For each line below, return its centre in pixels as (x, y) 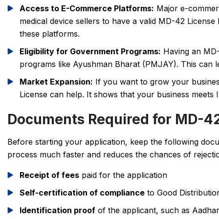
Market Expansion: (56, 82)
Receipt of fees (49, 175)
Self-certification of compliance (82, 193)
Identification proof (57, 210)
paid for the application (123, 175)
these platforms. (50, 34)
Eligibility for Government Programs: (90, 51)
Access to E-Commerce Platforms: (87, 8)
